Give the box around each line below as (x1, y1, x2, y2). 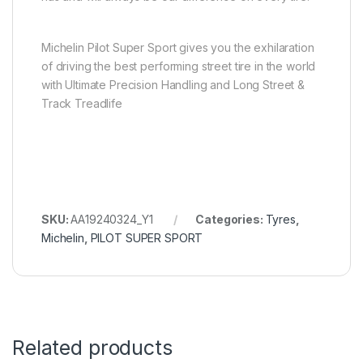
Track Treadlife (41, 96, 122, 111)
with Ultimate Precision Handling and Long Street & (41, 78, 305, 92)
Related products (12, 335, 173, 361)
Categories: (195, 212, 266, 227)
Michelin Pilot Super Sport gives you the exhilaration (41, 41, 314, 55)
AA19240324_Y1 (70, 212, 153, 227)
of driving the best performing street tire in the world (41, 59, 316, 74)
